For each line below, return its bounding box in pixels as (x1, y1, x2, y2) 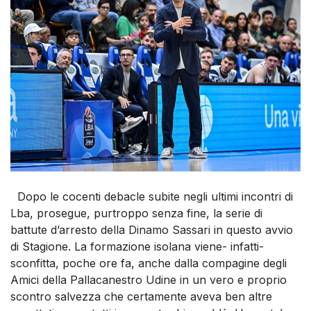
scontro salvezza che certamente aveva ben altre (10, 289, 272, 303)
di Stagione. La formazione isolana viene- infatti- (10, 239, 264, 253)
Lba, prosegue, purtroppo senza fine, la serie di (10, 205, 262, 220)
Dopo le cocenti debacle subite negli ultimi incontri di (10, 189, 293, 203)
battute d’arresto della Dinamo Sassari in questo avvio (10, 222, 293, 237)
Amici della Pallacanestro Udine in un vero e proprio (10, 272, 287, 287)
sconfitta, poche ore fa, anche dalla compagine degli (10, 255, 287, 270)
